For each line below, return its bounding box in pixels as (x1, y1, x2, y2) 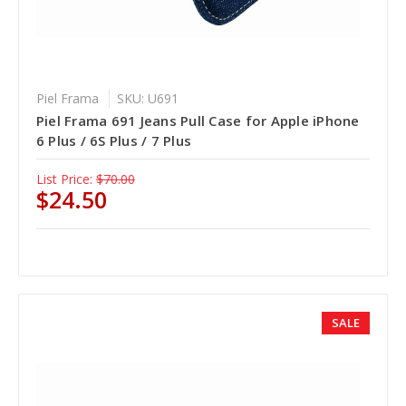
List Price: (35, 169, 92, 188)
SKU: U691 (116, 89, 179, 107)
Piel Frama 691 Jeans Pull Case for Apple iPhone (35, 111, 360, 130)
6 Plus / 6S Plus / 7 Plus (35, 130, 192, 150)
